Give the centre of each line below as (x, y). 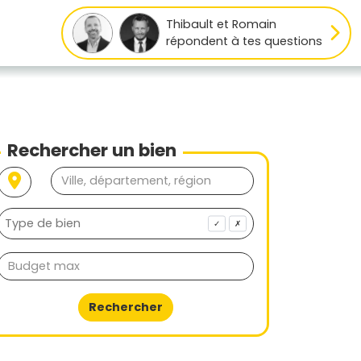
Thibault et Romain (221, 24)
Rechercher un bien (92, 150)
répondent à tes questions (244, 41)
